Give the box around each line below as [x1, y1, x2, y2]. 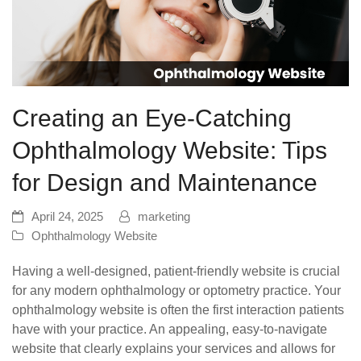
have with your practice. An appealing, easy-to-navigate [12, 322, 327, 336]
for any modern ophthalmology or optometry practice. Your [12, 283, 341, 297]
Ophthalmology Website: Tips [12, 136, 327, 164]
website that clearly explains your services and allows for [12, 341, 335, 355]
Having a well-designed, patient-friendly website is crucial [12, 263, 340, 278]
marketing [138, 210, 190, 223]
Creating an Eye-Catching [12, 104, 292, 131]
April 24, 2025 [31, 210, 103, 223]
